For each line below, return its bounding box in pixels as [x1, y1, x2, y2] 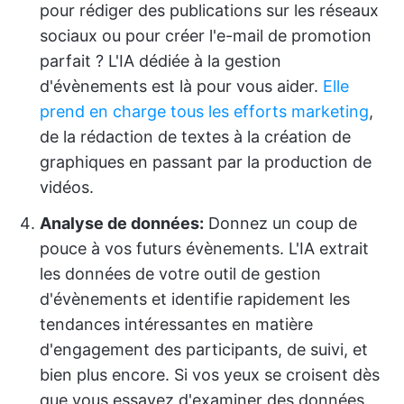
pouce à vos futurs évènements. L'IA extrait [40, 239, 369, 258]
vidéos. [40, 178, 94, 197]
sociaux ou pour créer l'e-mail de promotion [40, 26, 372, 45]
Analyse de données [40, 214, 199, 233]
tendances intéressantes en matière [40, 315, 313, 334]
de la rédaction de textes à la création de [40, 127, 351, 146]
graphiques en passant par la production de [40, 152, 372, 171]
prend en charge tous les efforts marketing [40, 102, 369, 121]
